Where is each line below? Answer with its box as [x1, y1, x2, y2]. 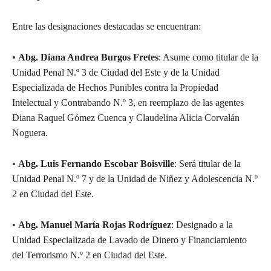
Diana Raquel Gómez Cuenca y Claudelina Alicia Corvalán [12, 112, 240, 123]
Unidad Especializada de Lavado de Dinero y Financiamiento [12, 234, 247, 245]
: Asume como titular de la [158, 51, 258, 62]
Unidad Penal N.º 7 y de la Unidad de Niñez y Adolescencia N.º [12, 173, 258, 184]
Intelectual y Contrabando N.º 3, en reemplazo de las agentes [12, 97, 244, 108]
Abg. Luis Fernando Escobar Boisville [18, 158, 174, 169]
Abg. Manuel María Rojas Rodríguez [18, 219, 171, 230]
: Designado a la [171, 219, 233, 230]
